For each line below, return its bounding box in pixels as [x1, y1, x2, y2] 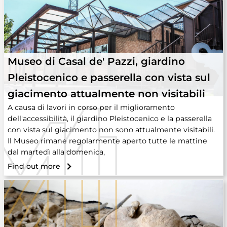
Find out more [8, 162, 60, 171]
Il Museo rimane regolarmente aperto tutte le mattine [8, 136, 207, 145]
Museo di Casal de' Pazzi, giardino [8, 55, 185, 67]
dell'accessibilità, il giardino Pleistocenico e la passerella [8, 114, 212, 123]
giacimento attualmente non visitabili [8, 88, 205, 100]
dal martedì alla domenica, [8, 147, 105, 157]
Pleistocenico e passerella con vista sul [8, 71, 210, 84]
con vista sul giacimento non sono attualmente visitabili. [8, 125, 215, 134]
